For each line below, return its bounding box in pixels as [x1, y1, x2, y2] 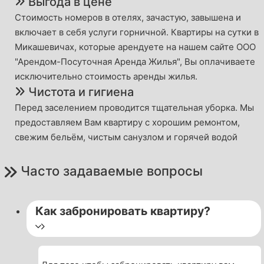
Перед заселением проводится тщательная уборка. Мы [15, 102, 254, 114]
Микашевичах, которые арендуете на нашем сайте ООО [15, 41, 256, 53]
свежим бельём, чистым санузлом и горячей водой [15, 131, 237, 143]
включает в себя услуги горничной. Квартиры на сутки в [15, 27, 259, 38]
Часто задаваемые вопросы [21, 163, 203, 179]
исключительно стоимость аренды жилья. [15, 71, 197, 82]
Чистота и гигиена [28, 85, 134, 100]
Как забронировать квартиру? [35, 204, 210, 219]
